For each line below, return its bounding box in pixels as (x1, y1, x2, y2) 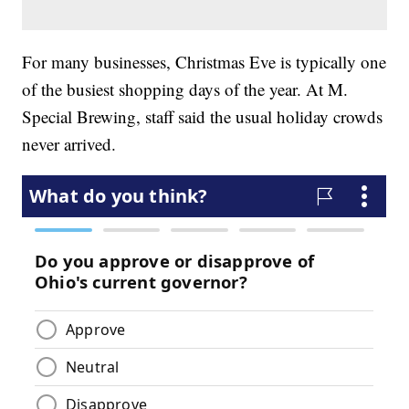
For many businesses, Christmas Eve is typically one (22, 49, 387, 73)
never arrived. (22, 131, 117, 155)
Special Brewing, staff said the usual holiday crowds (22, 104, 383, 128)
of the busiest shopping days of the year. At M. (22, 77, 349, 100)
